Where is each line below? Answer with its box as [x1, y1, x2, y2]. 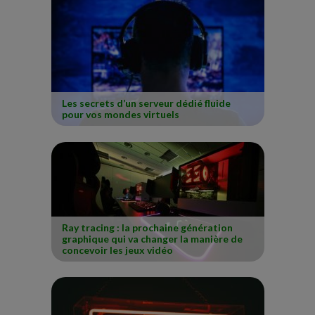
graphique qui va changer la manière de [61, 232, 243, 245]
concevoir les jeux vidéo [61, 243, 173, 256]
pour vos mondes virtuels [61, 108, 179, 121]
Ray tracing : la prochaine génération [61, 221, 233, 233]
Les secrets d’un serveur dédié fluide [61, 97, 231, 110]
